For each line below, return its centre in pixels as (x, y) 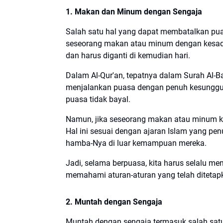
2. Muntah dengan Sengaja (115, 202)
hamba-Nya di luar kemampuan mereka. (136, 143)
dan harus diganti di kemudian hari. (128, 55)
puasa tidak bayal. (99, 99)
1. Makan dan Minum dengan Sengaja (134, 11)
